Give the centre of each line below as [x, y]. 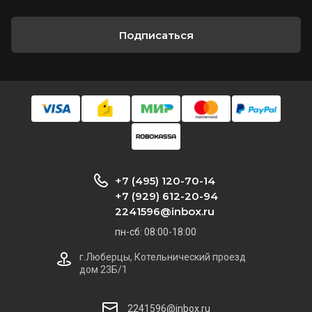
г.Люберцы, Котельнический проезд [163, 257]
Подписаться [156, 35]
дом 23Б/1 [103, 270]
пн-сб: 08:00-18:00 [156, 232]
